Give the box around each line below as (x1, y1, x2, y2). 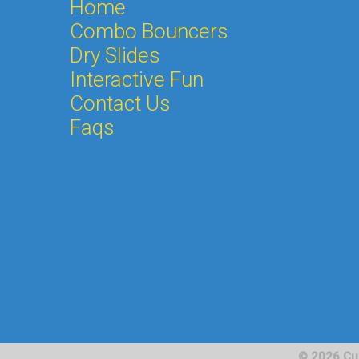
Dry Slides (70, 42, 160, 67)
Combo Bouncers (70, 18, 228, 43)
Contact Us (70, 91, 171, 115)
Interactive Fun (70, 67, 204, 91)
